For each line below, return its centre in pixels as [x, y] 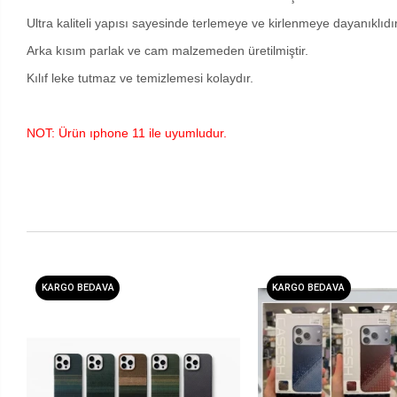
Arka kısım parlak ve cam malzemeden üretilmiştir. [168, 50]
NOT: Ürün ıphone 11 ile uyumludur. [127, 132]
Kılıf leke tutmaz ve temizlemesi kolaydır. [140, 78]
